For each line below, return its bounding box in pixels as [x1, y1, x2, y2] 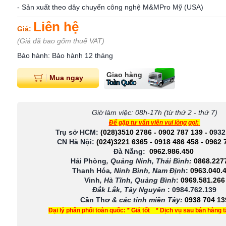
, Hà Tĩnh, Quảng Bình [99, 176, 176, 184]
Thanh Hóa [72, 166, 110, 175]
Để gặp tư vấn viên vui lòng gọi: [108, 119, 199, 126]
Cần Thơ [80, 196, 112, 204]
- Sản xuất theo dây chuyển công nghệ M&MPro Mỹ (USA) [17, 3, 203, 11]
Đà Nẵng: [113, 147, 145, 155]
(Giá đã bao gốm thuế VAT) [17, 37, 104, 45]
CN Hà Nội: [57, 138, 94, 146]
